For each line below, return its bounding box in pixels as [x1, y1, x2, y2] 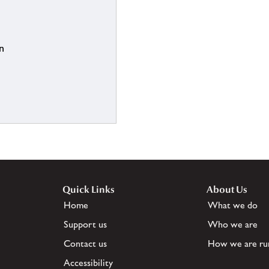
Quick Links [62, 184, 115, 196]
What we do [208, 199, 258, 211]
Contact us [64, 238, 107, 250]
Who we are [208, 219, 258, 231]
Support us [64, 219, 107, 231]
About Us [207, 184, 247, 196]
